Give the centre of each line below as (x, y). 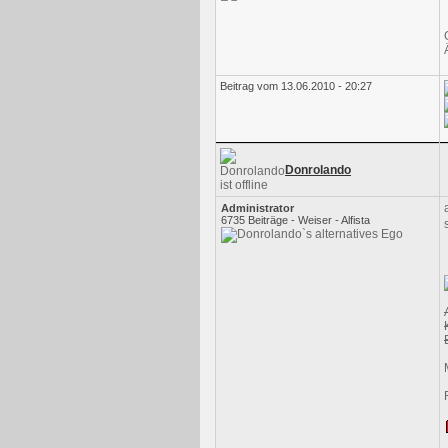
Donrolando (318, 170)
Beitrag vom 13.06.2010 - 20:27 (296, 86)
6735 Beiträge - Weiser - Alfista (295, 220)
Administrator (257, 208)
